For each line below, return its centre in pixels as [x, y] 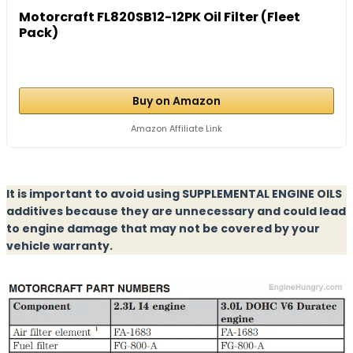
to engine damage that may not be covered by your [163, 228]
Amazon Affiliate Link [176, 128]
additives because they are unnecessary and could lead [176, 211]
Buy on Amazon [176, 100]
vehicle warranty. [59, 245]
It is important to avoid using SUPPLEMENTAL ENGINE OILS [174, 193]
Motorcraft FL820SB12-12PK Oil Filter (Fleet [160, 17]
